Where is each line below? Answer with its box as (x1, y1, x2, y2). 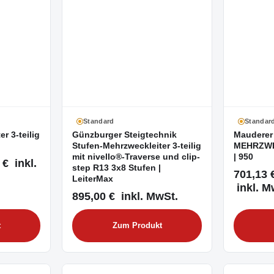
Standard (83, 117, 114, 125)
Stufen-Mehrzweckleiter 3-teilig (72, 141, 201, 150)
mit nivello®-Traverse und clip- (72, 152, 200, 161)
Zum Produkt (112, 221, 162, 230)
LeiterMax (72, 174, 113, 183)
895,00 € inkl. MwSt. (72, 190, 178, 202)
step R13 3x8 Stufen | (72, 163, 161, 172)
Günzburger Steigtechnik (72, 130, 177, 139)
